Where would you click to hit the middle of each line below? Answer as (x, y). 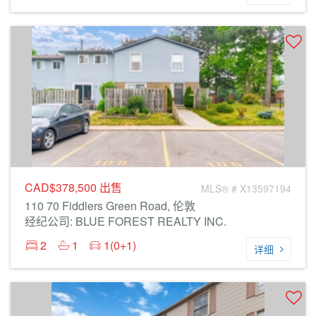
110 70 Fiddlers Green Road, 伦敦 (110, 206)
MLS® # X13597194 (246, 188)
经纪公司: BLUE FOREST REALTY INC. (126, 221)
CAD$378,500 (62, 187)
